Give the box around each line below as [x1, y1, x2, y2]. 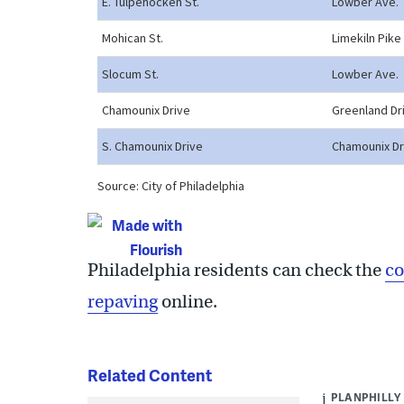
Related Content [87, 363, 212, 387]
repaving [87, 290, 158, 314]
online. [158, 290, 217, 314]
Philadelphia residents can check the [87, 259, 385, 282]
